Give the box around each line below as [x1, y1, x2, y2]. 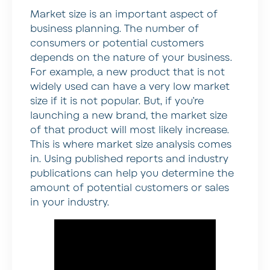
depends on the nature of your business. [30, 51, 232, 64]
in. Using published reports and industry [30, 152, 228, 166]
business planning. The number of [30, 22, 199, 36]
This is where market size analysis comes [30, 137, 231, 151]
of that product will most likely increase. [30, 123, 229, 137]
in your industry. [30, 195, 109, 209]
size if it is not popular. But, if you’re [30, 94, 204, 108]
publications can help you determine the [30, 166, 234, 180]
